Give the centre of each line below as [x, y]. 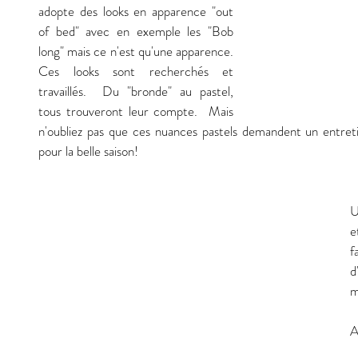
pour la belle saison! [90, 151]
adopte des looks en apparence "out [136, 12]
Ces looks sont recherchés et [136, 72]
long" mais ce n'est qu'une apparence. [136, 52]
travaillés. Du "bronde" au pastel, [136, 91]
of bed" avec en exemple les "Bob [136, 32]
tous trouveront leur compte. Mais [136, 111]
